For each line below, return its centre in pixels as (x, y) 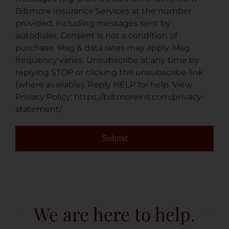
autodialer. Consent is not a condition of (96, 36)
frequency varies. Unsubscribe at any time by (107, 60)
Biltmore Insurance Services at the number (104, 11)
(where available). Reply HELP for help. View (104, 85)
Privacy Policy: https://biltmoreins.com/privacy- (110, 97)
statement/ (39, 109)
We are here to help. (114, 214)
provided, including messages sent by (93, 23)
